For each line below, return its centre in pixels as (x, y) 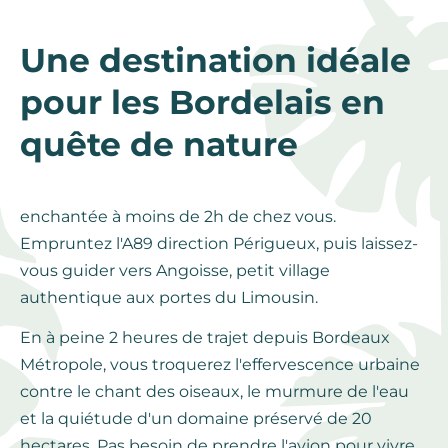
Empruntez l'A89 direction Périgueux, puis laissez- (219, 243)
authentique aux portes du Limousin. (169, 297)
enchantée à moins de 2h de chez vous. (178, 216)
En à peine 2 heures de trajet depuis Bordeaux (205, 338)
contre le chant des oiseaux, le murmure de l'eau (214, 392)
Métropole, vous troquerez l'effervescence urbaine (220, 365)
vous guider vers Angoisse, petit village (175, 270)
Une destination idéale (215, 59)
